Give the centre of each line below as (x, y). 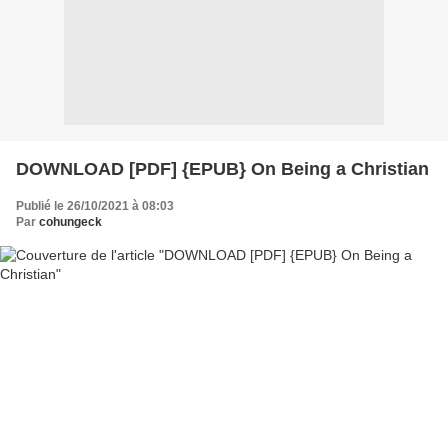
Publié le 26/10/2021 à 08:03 (95, 205)
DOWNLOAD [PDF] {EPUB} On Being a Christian (222, 168)
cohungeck (70, 221)
